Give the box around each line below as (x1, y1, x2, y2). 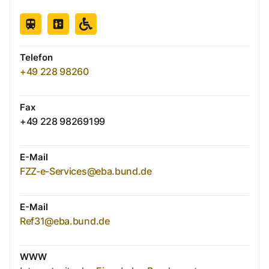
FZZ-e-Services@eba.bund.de (20, 165, 152, 178)
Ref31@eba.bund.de (20, 215, 110, 228)
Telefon (20, 52, 53, 64)
